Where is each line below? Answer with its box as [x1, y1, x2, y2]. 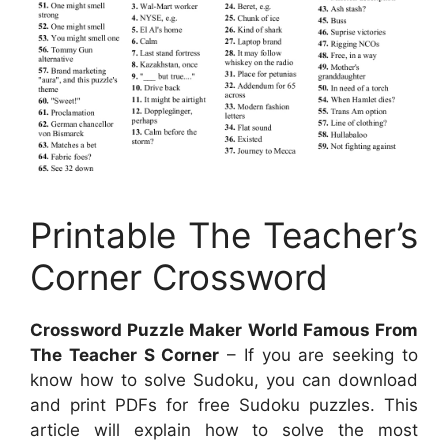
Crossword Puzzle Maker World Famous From [30, 320, 418, 341]
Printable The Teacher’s [30, 214, 418, 257]
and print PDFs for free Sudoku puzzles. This [30, 395, 418, 416]
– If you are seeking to [219, 345, 419, 366]
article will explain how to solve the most [30, 420, 418, 441]
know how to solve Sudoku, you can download [30, 370, 418, 391]
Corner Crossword [30, 256, 328, 299]
